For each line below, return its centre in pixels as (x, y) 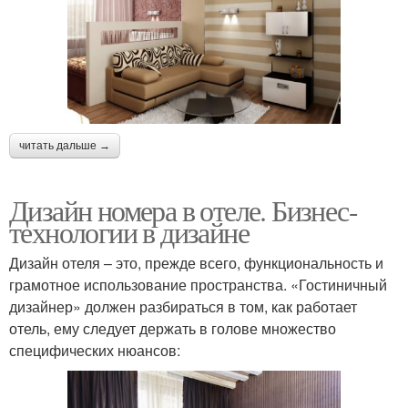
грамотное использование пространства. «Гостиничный (198, 285)
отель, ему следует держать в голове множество (173, 329)
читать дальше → (65, 146)
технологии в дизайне (129, 232)
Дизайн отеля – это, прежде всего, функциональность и (196, 263)
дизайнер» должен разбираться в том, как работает (183, 307)
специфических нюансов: (95, 351)
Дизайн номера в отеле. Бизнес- (183, 210)
